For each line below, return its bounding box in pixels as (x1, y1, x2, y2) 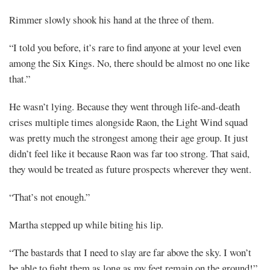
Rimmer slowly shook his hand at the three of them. (9, 12, 214, 27)
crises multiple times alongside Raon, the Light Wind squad (9, 115, 248, 129)
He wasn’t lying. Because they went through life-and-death (9, 99, 240, 113)
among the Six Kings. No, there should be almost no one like (9, 55, 250, 70)
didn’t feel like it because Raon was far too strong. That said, (9, 146, 250, 160)
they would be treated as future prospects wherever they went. (9, 162, 251, 176)
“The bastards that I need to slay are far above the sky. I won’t (9, 245, 251, 259)
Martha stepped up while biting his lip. (9, 217, 163, 231)
